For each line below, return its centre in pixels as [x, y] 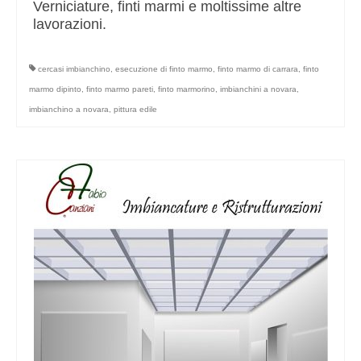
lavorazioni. [70, 25]
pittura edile [135, 110]
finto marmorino [187, 89]
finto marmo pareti [120, 89]
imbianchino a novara [69, 110]
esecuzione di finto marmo [164, 69]
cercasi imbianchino [74, 69]
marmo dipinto [55, 89]
